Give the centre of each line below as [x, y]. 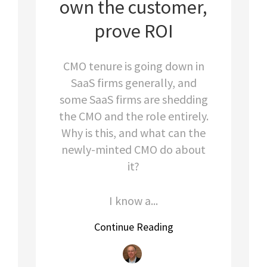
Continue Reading [133, 226]
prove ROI [133, 31]
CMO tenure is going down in [133, 66]
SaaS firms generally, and [133, 82]
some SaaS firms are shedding [133, 99]
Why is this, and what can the [133, 132]
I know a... [133, 200]
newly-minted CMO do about [133, 149]
